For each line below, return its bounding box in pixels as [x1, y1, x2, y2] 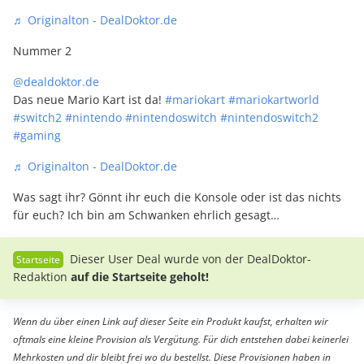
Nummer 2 [13, 43, 71, 59]
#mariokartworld [228, 92, 319, 108]
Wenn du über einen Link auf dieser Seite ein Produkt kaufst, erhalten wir [13, 314, 328, 329]
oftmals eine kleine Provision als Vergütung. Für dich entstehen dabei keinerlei [13, 332, 349, 347]
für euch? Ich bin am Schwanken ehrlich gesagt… [13, 207, 279, 223]
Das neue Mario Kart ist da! [13, 92, 165, 108]
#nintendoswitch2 [220, 110, 318, 126]
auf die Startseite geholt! [71, 269, 209, 285]
